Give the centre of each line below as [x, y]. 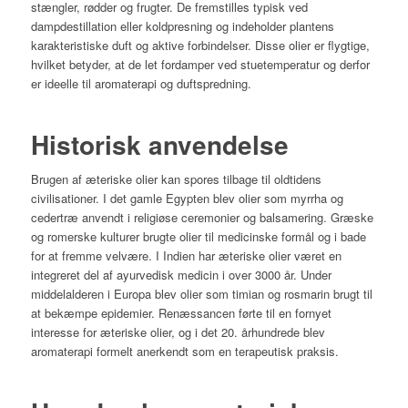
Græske [352, 217]
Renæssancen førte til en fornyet [245, 312]
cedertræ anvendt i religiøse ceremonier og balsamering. [178, 217]
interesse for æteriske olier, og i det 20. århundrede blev [178, 331]
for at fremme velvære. [91, 255]
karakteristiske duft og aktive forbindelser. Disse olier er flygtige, [200, 46]
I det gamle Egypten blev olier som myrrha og [223, 198]
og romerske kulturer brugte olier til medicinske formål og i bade [198, 236]
